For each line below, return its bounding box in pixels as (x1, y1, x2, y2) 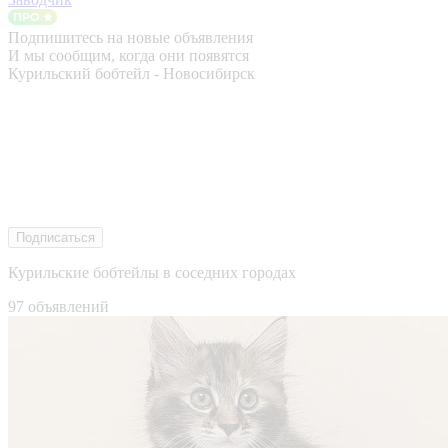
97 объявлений (8, 297, 109, 315)
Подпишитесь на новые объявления (8, 28, 253, 46)
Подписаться (16, 229, 95, 245)
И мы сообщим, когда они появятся (8, 46, 249, 64)
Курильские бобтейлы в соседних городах (8, 263, 296, 281)
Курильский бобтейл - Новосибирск (8, 64, 255, 82)
